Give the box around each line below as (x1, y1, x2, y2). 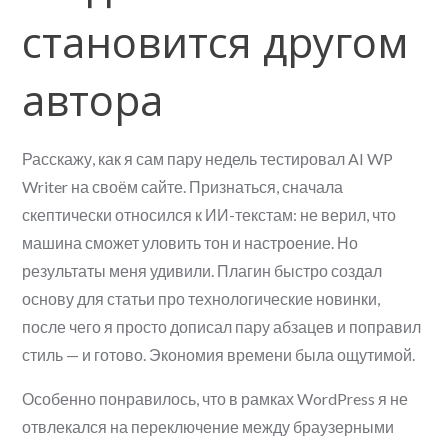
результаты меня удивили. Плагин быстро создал (22, 261, 383, 281)
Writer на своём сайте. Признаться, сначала (22, 177, 344, 197)
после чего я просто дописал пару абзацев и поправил (22, 317, 422, 337)
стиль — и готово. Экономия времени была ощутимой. (22, 345, 416, 365)
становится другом (22, 13, 409, 71)
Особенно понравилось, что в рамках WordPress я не (22, 389, 409, 409)
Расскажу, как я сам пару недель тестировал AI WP (22, 149, 394, 169)
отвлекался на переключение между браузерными (22, 417, 395, 437)
